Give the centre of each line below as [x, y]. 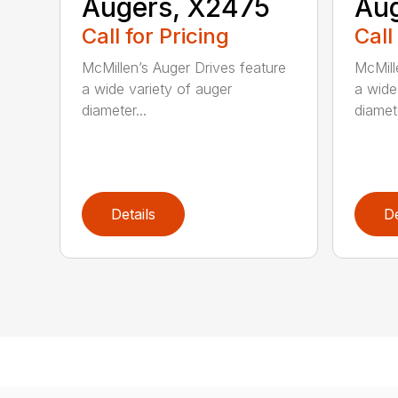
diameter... [115, 111]
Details [134, 215]
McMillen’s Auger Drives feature [184, 68]
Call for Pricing [156, 36]
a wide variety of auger [157, 89]
